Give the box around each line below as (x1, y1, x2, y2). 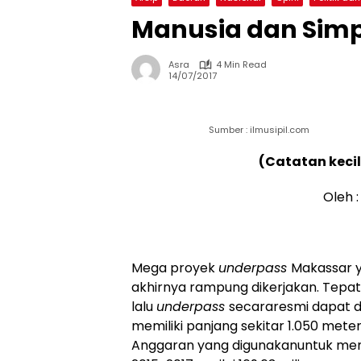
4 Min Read (216, 58, 267, 72)
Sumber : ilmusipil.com (209, 123, 309, 137)
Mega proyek (131, 259, 218, 278)
